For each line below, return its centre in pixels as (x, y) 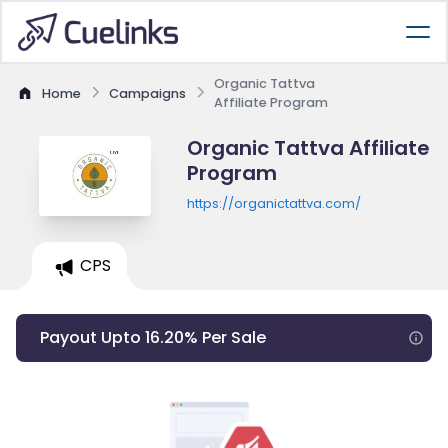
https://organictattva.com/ (273, 203)
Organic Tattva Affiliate (308, 148)
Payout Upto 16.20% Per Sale (153, 337)
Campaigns (147, 93)
